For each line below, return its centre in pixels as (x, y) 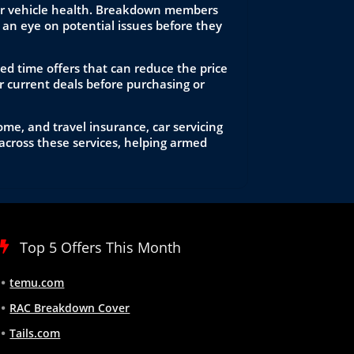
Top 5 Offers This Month (101, 247)
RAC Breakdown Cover (70, 308)
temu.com (37, 282)
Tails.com (35, 333)
